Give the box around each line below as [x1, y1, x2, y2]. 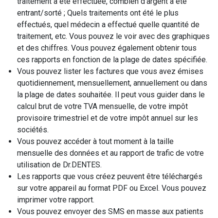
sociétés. [17, 125, 49, 134]
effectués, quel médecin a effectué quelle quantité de [17, 20, 200, 29]
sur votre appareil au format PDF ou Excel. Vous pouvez [17, 183, 206, 193]
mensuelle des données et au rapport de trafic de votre [17, 148, 204, 158]
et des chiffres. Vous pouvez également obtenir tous [17, 43, 197, 53]
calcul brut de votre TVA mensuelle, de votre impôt [17, 102, 188, 111]
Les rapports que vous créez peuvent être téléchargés [17, 172, 202, 181]
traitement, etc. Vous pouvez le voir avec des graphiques [17, 32, 210, 41]
